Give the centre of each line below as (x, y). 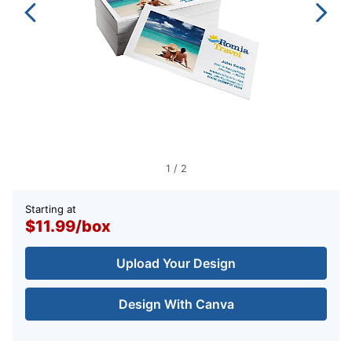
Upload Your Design (176, 264)
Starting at (51, 209)
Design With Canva (176, 304)
